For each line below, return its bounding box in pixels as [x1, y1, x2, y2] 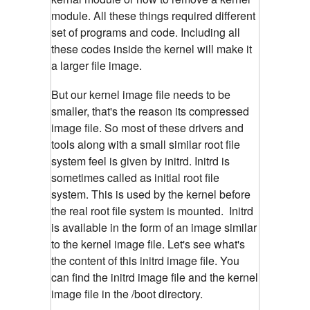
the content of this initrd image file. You [51, 253, 239, 269]
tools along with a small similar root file [51, 136, 240, 153]
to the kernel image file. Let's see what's [51, 236, 245, 253]
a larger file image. [51, 57, 142, 74]
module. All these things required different [51, 8, 255, 24]
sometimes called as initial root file [51, 170, 219, 186]
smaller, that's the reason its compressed [51, 103, 249, 120]
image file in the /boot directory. [51, 286, 203, 302]
